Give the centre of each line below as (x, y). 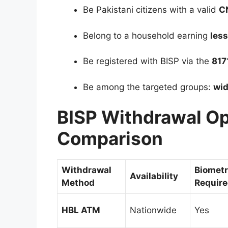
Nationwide (153, 210)
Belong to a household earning (147, 35)
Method (78, 183)
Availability (154, 176)
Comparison (110, 138)
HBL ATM (81, 210)
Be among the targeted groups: (148, 87)
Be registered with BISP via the (147, 61)
